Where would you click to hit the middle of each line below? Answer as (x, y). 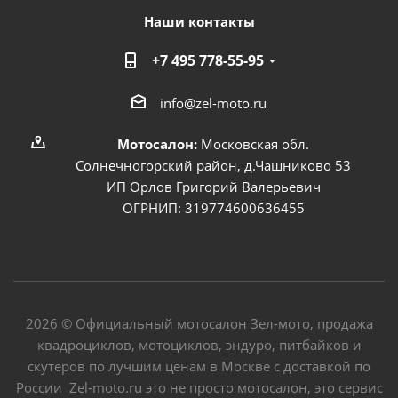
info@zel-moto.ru (213, 103)
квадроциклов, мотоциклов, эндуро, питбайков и (199, 344)
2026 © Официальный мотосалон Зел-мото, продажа (199, 323)
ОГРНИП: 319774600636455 (213, 207)
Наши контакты (199, 21)
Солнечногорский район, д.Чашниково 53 (213, 165)
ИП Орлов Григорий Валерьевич (213, 186)
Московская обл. (255, 143)
